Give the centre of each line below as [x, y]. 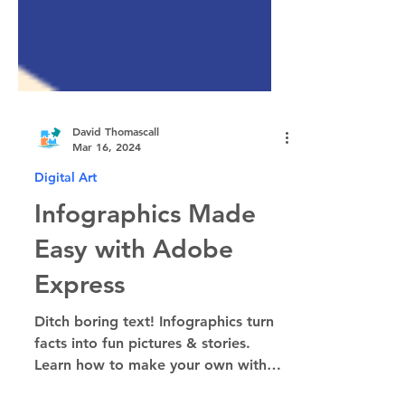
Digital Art [66, 217]
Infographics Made [145, 253]
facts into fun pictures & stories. [142, 383]
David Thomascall [116, 170]
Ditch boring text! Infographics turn [154, 361]
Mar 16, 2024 [107, 186]
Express [80, 324]
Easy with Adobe [134, 288]
